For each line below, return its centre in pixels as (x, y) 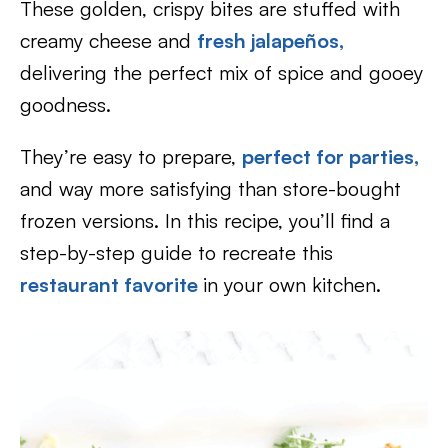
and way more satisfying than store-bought (210, 188)
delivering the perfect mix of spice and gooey (221, 72)
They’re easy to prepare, (131, 156)
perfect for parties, (330, 156)
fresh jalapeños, (270, 40)
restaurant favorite (111, 284)
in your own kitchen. (292, 284)
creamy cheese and (108, 40)
